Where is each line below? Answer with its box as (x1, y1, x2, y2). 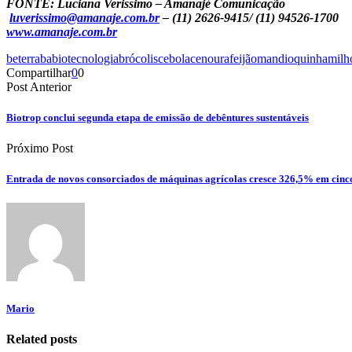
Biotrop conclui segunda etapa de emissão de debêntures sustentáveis (6, 111, 309, 123)
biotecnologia (52, 51, 119, 65)
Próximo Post (6, 141, 73, 156)
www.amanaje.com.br (6, 24, 117, 38)
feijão (229, 51, 257, 65)
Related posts (6, 332, 77, 346)
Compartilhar (6, 65, 71, 79)
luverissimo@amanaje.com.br (9, 10, 159, 24)
